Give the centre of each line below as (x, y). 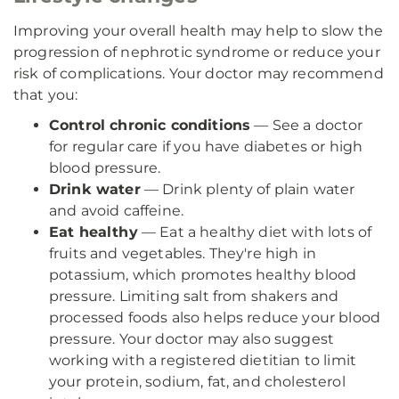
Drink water (95, 189)
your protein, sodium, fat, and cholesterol (197, 382)
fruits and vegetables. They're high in (183, 253)
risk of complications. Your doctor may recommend (199, 73)
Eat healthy (94, 232)
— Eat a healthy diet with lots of (255, 232)
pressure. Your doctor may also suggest (192, 339)
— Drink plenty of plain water (248, 189)
